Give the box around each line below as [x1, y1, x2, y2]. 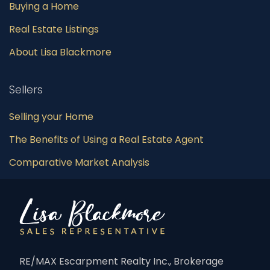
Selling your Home [9, 110, 93, 124]
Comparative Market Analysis [9, 155, 149, 170]
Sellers [9, 82, 43, 98]
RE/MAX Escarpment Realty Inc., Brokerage [19, 254, 224, 269]
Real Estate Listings [9, 22, 99, 37]
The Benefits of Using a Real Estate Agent [9, 133, 204, 147]
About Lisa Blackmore [9, 45, 111, 60]
